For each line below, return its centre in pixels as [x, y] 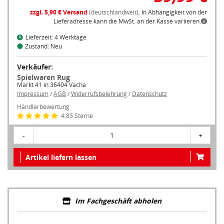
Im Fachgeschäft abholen [118, 198]
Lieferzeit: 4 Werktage [56, 34]
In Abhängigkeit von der [174, 9]
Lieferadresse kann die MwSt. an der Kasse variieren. [127, 18]
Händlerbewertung [43, 104]
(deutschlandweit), [114, 9]
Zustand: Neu [43, 43]
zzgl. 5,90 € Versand [59, 9]
